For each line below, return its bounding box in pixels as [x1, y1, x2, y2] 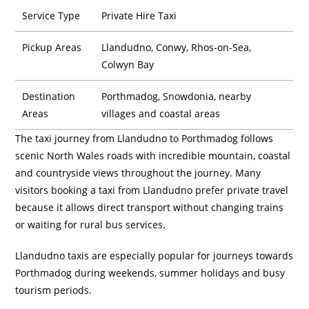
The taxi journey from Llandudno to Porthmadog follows [15, 132, 274, 145]
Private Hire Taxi [101, 9, 177, 22]
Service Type [22, 9, 81, 22]
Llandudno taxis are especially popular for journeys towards [15, 249, 294, 262]
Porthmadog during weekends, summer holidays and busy [15, 266, 286, 279]
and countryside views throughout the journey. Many [15, 166, 261, 179]
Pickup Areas [22, 41, 82, 54]
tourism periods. [15, 283, 92, 297]
